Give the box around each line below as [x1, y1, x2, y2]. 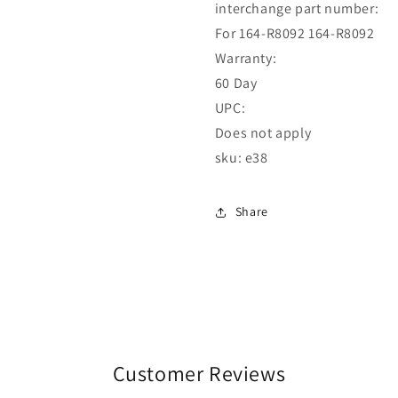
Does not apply [214, 123, 312, 142]
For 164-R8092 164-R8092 [214, 23, 375, 43]
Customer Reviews [112, 358, 286, 387]
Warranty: [214, 48, 277, 68]
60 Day [214, 73, 258, 92]
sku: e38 [214, 147, 268, 167]
